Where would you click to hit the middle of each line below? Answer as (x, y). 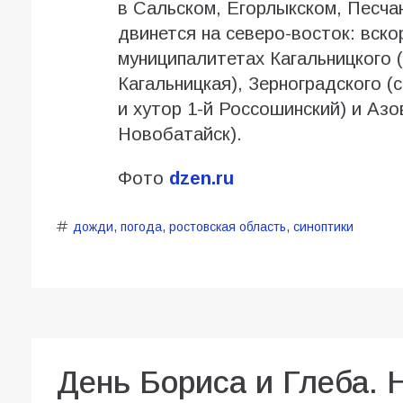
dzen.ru (201, 179)
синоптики (323, 227)
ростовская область (227, 227)
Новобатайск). (179, 134)
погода (141, 227)
